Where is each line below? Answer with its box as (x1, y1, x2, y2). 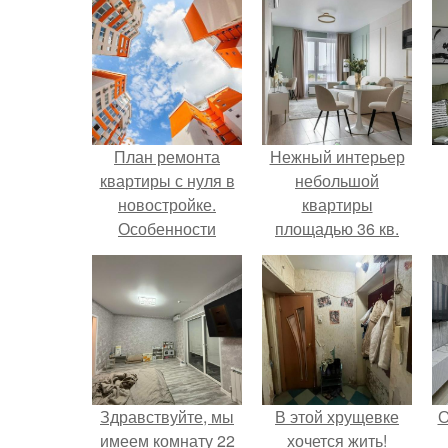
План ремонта (114, 145, 220, 169)
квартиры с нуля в (99, 169, 235, 193)
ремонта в (129, 241, 205, 265)
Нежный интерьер (269, 145, 405, 169)
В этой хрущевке (275, 405, 399, 429)
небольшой (295, 169, 379, 193)
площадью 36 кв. (275, 217, 399, 241)
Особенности (118, 217, 216, 241)
